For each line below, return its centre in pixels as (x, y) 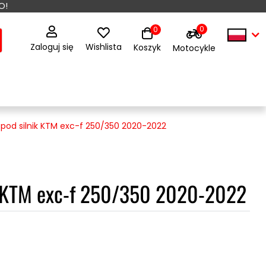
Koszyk (147, 47)
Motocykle (194, 48)
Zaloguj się (52, 47)
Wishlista (103, 47)
